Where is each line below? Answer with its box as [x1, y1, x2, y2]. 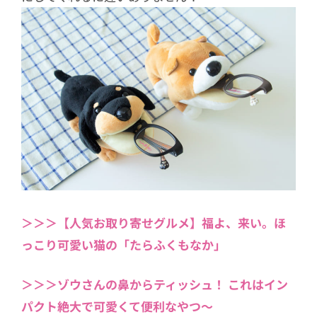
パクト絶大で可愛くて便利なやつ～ [21, 297, 213, 316]
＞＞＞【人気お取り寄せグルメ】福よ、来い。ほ [21, 213, 286, 231]
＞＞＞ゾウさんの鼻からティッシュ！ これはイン [21, 275, 288, 294]
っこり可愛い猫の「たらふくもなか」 [21, 235, 226, 253]
